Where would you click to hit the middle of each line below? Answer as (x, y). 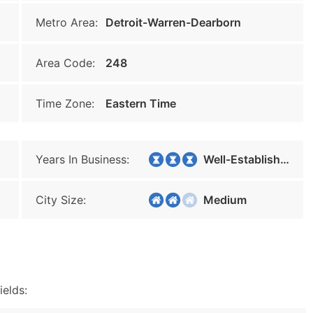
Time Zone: (65, 103)
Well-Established (238, 159)
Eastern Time (141, 103)
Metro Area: (67, 22)
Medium (221, 200)
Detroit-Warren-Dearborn (173, 22)
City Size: (61, 200)
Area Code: (65, 63)
